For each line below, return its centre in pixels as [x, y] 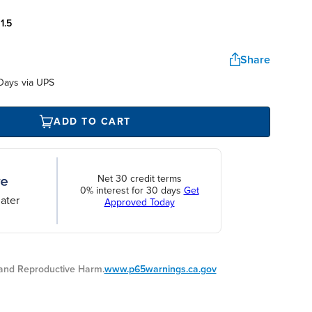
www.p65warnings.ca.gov [160, 269]
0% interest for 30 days [132, 191]
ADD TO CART [92, 122]
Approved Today [139, 203]
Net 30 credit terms [139, 179]
